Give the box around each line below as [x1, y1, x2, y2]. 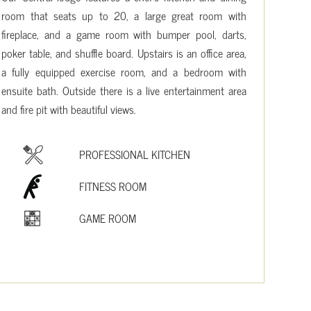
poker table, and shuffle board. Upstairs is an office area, [1, 43, 246, 62]
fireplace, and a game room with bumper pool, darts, [1, 24, 246, 43]
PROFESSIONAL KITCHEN [79, 144, 191, 163]
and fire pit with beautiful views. [1, 99, 137, 118]
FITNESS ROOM [79, 176, 147, 195]
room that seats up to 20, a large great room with [1, 6, 246, 24]
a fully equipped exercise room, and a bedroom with [1, 62, 246, 81]
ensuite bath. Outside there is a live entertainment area [1, 81, 246, 99]
